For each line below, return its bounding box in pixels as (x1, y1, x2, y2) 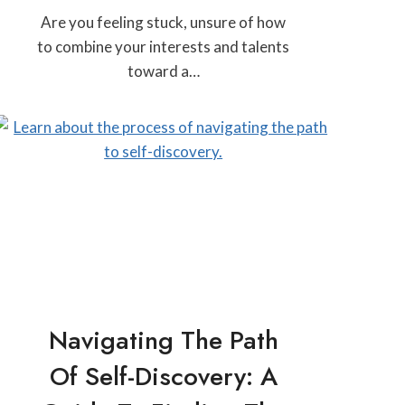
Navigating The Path (48, 321, 278, 359)
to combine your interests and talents (37, 36, 290, 56)
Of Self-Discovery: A (49, 357, 278, 395)
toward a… (127, 61, 200, 80)
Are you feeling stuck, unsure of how (41, 12, 287, 32)
